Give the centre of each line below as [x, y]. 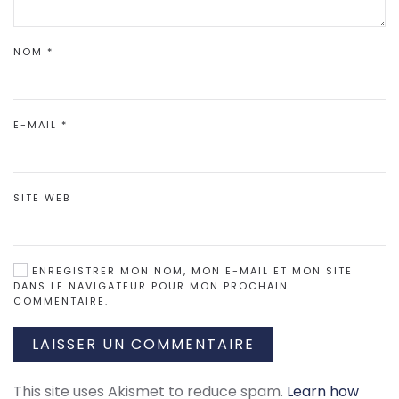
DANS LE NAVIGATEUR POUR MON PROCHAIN [151, 286]
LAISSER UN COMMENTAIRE [143, 344]
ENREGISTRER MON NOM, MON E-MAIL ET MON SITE [190, 271]
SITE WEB [42, 198]
